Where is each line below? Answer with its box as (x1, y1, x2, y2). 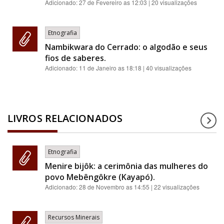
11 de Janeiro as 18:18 (79, 63, 141, 72)
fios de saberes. (45, 52, 106, 63)
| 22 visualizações (149, 182, 199, 191)
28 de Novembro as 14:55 (79, 182, 149, 191)
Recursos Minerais (48, 213, 99, 221)
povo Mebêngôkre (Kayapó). (45, 171, 155, 182)
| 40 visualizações (141, 63, 191, 72)
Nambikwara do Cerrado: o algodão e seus (45, 41, 207, 52)
